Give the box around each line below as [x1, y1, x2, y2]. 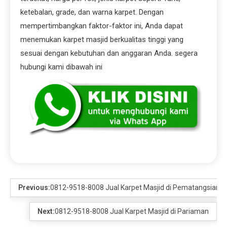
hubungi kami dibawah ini [20, 62, 102, 72]
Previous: [18, 183, 50, 192]
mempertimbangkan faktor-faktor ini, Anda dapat [20, 21, 183, 31]
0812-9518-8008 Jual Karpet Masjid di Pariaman [55, 207, 209, 216]
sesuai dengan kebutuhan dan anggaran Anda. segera [20, 49, 198, 58]
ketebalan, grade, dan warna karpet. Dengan [20, 8, 164, 17]
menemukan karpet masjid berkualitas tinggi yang [20, 35, 183, 45]
